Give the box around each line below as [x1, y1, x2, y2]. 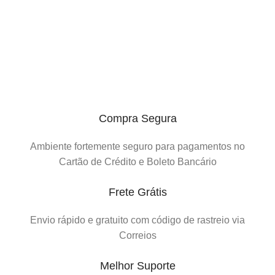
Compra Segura [98, 112, 177, 125]
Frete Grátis [108, 186, 167, 199]
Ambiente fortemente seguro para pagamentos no [30, 141, 245, 152]
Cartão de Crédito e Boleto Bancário [58, 157, 217, 168]
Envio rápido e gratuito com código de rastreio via [30, 215, 245, 226]
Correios [118, 230, 157, 241]
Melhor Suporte [99, 260, 176, 273]
